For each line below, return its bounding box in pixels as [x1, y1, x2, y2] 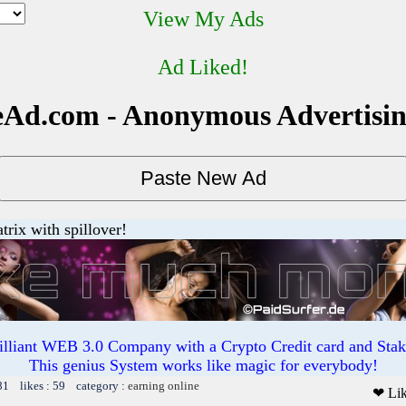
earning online [128, 378, 199, 392]
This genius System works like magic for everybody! [28, 355, 378, 374]
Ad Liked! [158, 55, 248, 79]
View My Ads [142, 7, 264, 31]
